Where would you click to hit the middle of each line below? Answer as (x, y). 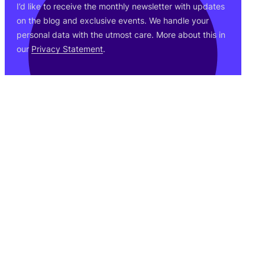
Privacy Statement (67, 49)
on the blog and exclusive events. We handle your (113, 20)
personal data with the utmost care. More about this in (121, 34)
